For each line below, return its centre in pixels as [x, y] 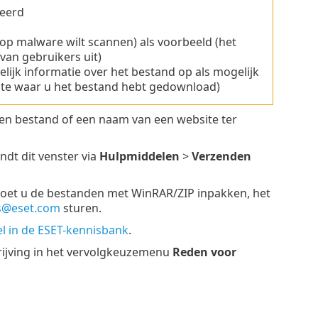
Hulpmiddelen [139, 156]
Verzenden [221, 156]
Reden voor [204, 252]
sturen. [81, 208]
